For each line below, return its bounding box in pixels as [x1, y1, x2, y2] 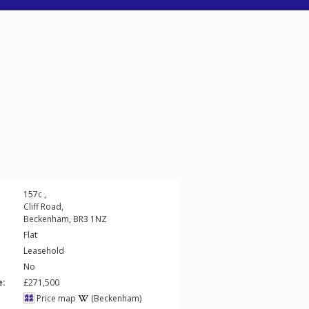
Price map [34, 292, 76, 304]
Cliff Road [23, 201, 61, 212]
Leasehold [23, 245, 64, 257]
